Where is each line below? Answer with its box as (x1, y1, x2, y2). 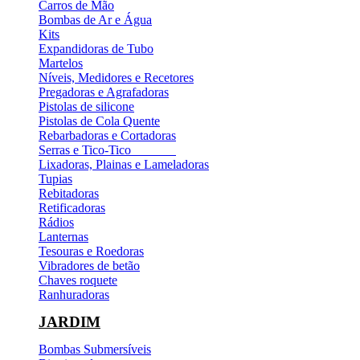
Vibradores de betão (39, 258, 140, 272)
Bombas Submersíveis (39, 342, 151, 356)
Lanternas (39, 229, 88, 243)
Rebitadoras (39, 186, 99, 200)
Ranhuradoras (39, 287, 109, 301)
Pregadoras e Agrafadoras (39, 84, 169, 99)
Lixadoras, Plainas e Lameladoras (39, 157, 209, 171)
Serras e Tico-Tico (39, 142, 176, 157)
